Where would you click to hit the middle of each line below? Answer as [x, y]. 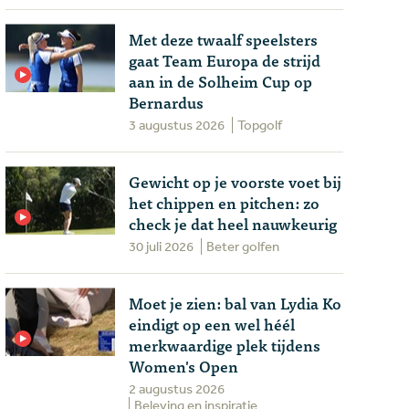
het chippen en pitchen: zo [224, 202]
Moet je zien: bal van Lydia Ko [235, 303]
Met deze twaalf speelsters [223, 39]
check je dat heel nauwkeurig [233, 223]
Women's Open [184, 366]
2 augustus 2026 [177, 388]
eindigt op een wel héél [212, 324]
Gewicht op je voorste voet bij [235, 181]
